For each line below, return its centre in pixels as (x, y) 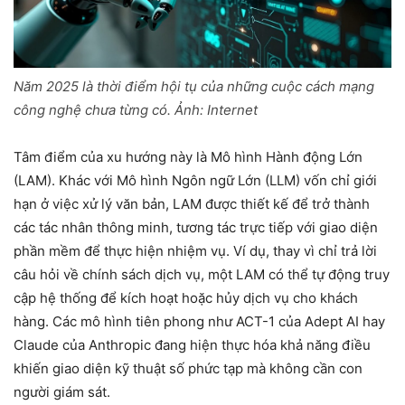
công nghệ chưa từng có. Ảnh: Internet (136, 109)
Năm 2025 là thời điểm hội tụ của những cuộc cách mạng (194, 86)
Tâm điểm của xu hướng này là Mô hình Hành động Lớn (188, 156)
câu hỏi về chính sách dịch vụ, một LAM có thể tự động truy (202, 274)
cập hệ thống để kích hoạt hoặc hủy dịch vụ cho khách (186, 297)
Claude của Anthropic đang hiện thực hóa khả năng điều (192, 344)
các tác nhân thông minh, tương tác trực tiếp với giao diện (196, 227)
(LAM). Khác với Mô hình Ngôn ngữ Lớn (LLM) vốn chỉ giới (195, 180)
